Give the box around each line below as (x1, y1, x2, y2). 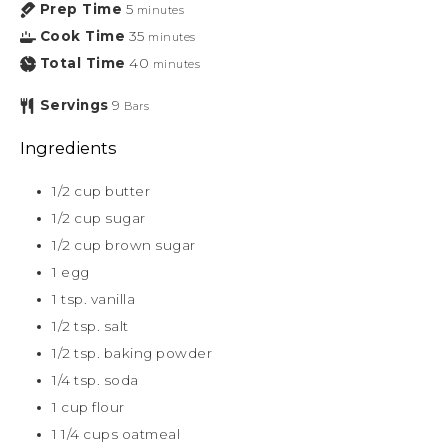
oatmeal (121, 425, 180, 442)
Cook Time (39, 27, 125, 44)
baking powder (103, 344, 212, 361)
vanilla (90, 290, 135, 307)
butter (105, 182, 150, 199)
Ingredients (20, 137, 117, 158)
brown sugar (105, 236, 196, 253)
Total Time (39, 54, 126, 71)
